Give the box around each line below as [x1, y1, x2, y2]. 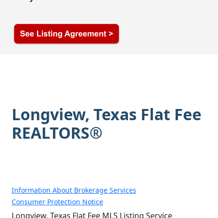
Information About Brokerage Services [12, 185, 136, 195]
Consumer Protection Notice [12, 197, 103, 207]
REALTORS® [12, 122, 103, 143]
